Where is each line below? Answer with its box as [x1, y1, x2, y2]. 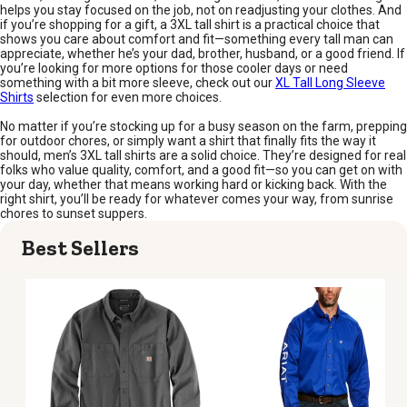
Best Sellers [22, 234, 139, 262]
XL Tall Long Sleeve [275, 75, 385, 91]
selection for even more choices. [34, 90, 222, 105]
